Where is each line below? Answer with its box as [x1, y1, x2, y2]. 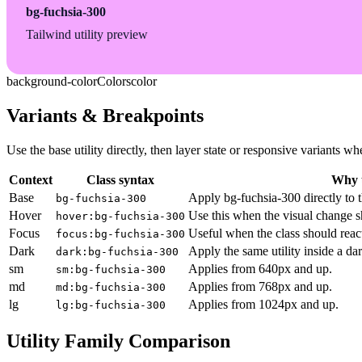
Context [9, 172, 53, 187]
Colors [97, 74, 131, 88]
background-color [6, 74, 97, 88]
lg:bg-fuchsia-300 [56, 298, 166, 311]
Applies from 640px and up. [188, 261, 332, 276]
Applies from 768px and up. [188, 279, 332, 293]
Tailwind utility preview [26, 27, 148, 41]
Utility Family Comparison [6, 330, 230, 351]
